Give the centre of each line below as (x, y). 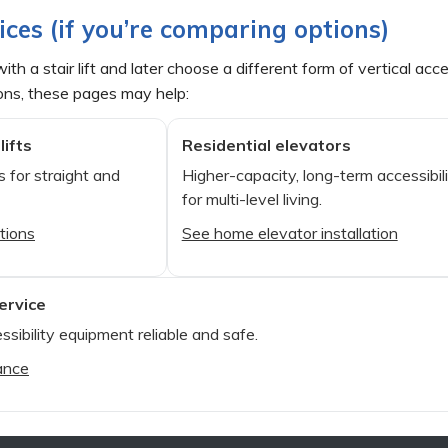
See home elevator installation (289, 232)
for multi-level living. (251, 198)
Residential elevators (266, 144)
